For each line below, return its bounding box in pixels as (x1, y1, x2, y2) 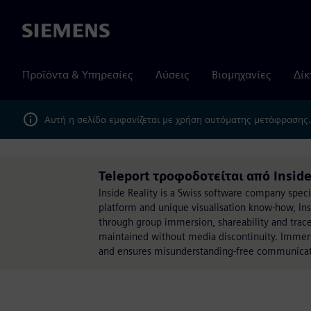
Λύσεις (155, 68, 190, 81)
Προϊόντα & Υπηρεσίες (22, 68, 133, 81)
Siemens (22, 24, 62, 38)
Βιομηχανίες (212, 68, 271, 81)
